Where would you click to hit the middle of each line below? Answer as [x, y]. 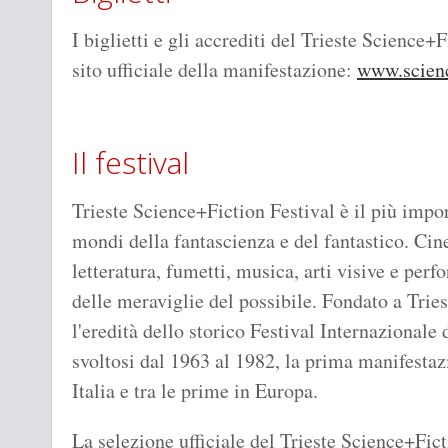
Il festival [130, 163]
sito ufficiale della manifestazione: [212, 70]
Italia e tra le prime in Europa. [195, 391]
